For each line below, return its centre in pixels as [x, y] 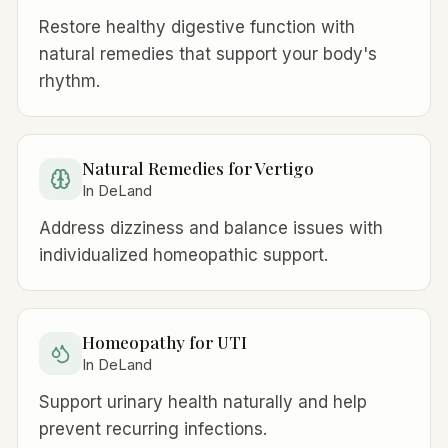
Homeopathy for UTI [164, 342]
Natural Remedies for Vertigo [197, 168]
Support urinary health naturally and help [203, 402]
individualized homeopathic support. [184, 254]
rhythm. [70, 80]
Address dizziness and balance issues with [211, 227]
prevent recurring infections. [153, 429]
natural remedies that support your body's [208, 53]
